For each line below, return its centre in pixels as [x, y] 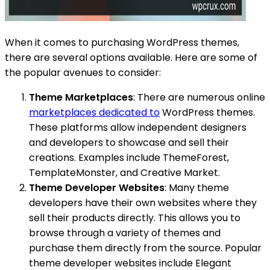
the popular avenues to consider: [83, 72]
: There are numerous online [199, 97]
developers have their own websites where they [143, 202]
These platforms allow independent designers [138, 127]
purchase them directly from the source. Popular [145, 248]
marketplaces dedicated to [94, 112]
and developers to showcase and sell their [129, 142]
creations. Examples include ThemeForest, [129, 157]
